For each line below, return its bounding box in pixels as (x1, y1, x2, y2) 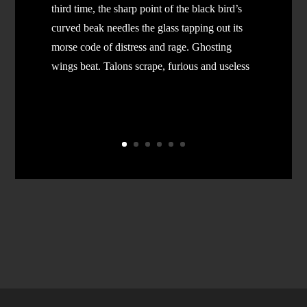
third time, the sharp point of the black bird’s (51, 2, 243, 14)
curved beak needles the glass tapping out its (51, 21, 243, 34)
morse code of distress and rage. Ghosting (51, 40, 232, 53)
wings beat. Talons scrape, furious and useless (51, 60, 250, 72)
